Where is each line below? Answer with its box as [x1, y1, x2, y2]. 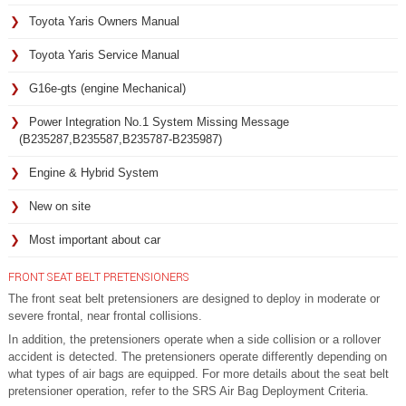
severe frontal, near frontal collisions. [8, 308, 202, 323]
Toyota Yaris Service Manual [29, 47, 179, 62]
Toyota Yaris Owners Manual [29, 14, 179, 28]
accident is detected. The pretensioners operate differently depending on [8, 349, 387, 363]
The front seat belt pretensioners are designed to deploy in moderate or [8, 291, 380, 305]
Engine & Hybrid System [29, 165, 159, 179]
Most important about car [29, 232, 160, 246]
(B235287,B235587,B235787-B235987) [19, 131, 222, 146]
